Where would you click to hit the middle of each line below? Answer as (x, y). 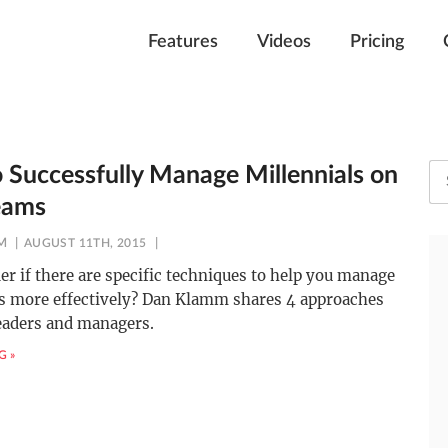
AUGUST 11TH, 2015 (85, 243)
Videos (284, 42)
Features (183, 42)
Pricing (377, 42)
